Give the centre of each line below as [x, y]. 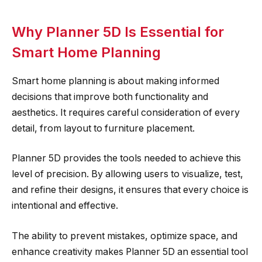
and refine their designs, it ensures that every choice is [130, 190]
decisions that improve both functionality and [110, 96]
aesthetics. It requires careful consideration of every [126, 112]
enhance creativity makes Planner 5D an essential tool [130, 252]
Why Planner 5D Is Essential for [118, 32]
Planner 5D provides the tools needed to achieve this [126, 158]
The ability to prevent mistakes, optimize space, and [125, 236]
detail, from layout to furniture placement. [103, 128]
